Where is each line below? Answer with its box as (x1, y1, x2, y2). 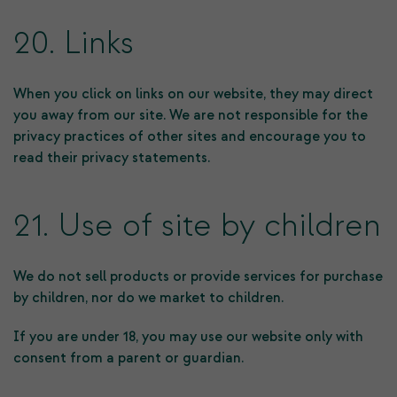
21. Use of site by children (13, 206, 381, 246)
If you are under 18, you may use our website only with (13, 328, 363, 346)
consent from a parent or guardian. (13, 349, 244, 367)
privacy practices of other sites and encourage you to (13, 128, 366, 145)
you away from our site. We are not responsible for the (13, 106, 368, 124)
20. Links (13, 23, 134, 64)
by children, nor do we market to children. (13, 289, 284, 307)
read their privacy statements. (13, 149, 210, 167)
